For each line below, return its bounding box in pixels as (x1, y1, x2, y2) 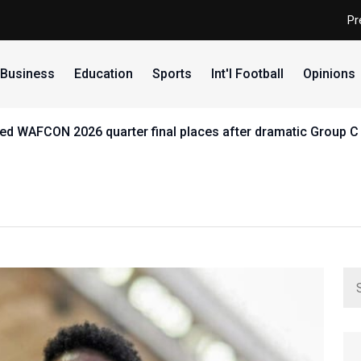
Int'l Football (210, 66, 284, 81)
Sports (151, 66, 192, 81)
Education (73, 66, 133, 81)
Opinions (302, 66, 355, 81)
